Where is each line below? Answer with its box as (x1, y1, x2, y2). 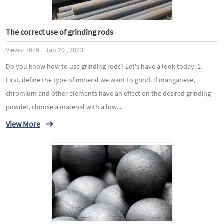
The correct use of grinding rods (5, 27, 113, 36)
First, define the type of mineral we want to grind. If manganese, (5, 76, 195, 84)
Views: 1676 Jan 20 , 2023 (5, 46, 83, 54)
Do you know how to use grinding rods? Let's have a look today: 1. (5, 62, 202, 70)
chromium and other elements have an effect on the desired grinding (5, 89, 211, 97)
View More (5, 119, 40, 128)
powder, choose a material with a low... (5, 103, 121, 111)
